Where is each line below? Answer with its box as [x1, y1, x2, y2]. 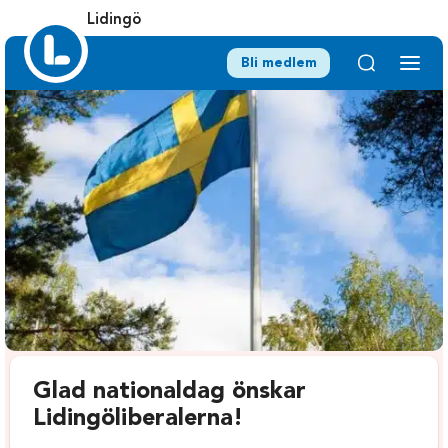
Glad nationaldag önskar [33, 380, 307, 405]
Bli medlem [240, 56, 317, 70]
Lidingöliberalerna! [33, 407, 244, 432]
